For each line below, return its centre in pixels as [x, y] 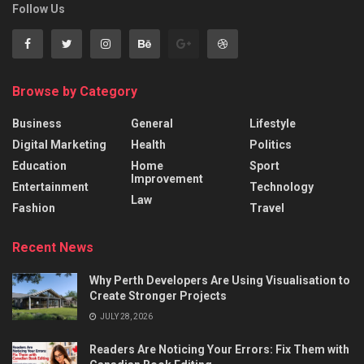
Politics [271, 145]
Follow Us [39, 9]
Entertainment [50, 187]
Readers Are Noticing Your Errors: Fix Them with [219, 350]
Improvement [167, 179]
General [152, 124]
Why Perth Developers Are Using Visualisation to [220, 281]
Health [148, 145]
